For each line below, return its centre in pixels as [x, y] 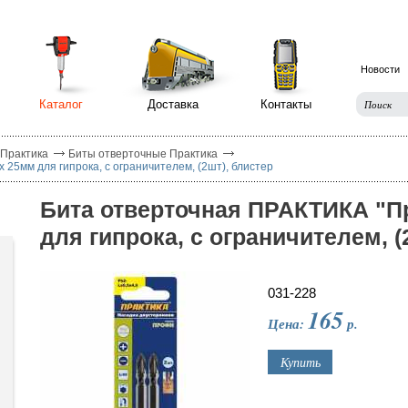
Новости [380, 69]
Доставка [173, 104]
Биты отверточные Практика [143, 154]
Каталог [61, 104]
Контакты [286, 104]
